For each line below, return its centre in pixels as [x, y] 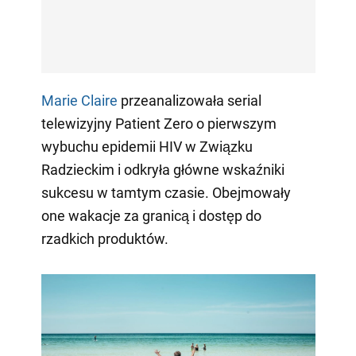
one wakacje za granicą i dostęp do [151, 215]
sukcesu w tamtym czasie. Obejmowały [166, 192]
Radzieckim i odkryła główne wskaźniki [163, 169]
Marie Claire [79, 100]
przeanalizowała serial [189, 100]
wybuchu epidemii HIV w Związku [147, 146]
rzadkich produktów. [104, 238]
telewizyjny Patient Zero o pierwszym [159, 123]
